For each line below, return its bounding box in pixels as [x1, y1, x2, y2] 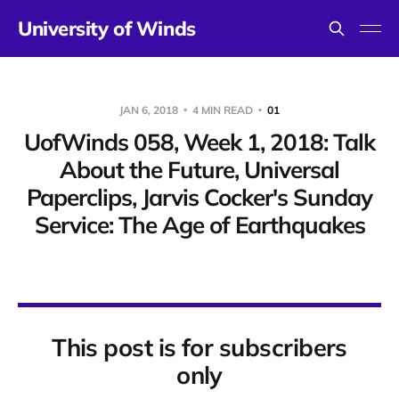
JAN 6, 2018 [119, 103, 181, 117]
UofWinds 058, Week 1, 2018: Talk [24, 127, 375, 157]
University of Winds [18, 16, 196, 41]
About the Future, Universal [60, 155, 339, 184]
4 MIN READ [190, 103, 256, 117]
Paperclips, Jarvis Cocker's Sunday [27, 183, 372, 212]
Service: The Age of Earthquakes [34, 210, 365, 240]
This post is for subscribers [52, 332, 347, 362]
